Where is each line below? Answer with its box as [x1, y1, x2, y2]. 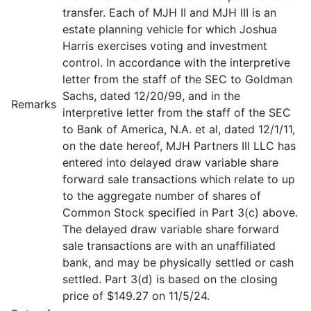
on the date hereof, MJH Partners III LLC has [62, 139, 296, 153]
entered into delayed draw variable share [62, 155, 278, 169]
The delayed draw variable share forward [62, 222, 279, 236]
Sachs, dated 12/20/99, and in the [62, 89, 240, 103]
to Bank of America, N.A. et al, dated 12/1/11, [62, 122, 295, 136]
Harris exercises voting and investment [62, 39, 267, 53]
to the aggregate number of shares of [62, 189, 261, 203]
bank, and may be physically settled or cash [62, 255, 294, 269]
